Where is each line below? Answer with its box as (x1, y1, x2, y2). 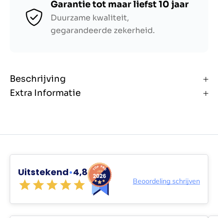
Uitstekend (18, 166, 69, 179)
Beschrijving (10, 73, 66, 85)
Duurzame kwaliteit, (51, 13, 129, 23)
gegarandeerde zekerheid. (51, 25, 155, 36)
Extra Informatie (10, 88, 81, 99)
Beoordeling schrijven (133, 177, 200, 186)
